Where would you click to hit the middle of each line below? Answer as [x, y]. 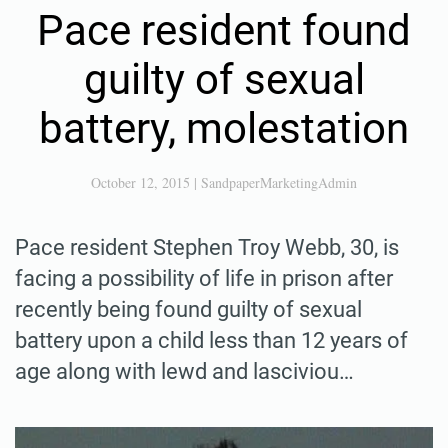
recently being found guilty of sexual [188, 309]
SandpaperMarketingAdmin [279, 182]
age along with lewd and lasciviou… [184, 371]
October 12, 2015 [140, 182]
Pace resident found [224, 30]
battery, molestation [224, 128]
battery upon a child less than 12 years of [211, 340]
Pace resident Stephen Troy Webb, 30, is [207, 247]
